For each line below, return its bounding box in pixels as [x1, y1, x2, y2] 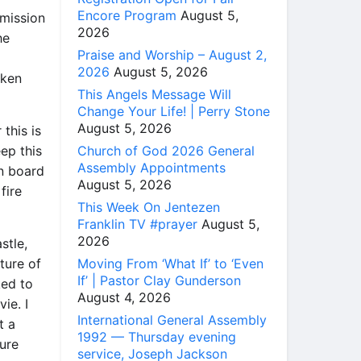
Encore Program [77, 6, 176, 23]
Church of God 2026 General [77, 142, 255, 159]
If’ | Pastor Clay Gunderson [77, 272, 241, 288]
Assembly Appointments [77, 159, 226, 176]
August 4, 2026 [77, 288, 171, 305]
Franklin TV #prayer [77, 215, 197, 232]
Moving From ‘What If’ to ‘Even [77, 255, 263, 272]
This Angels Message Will [77, 85, 231, 102]
